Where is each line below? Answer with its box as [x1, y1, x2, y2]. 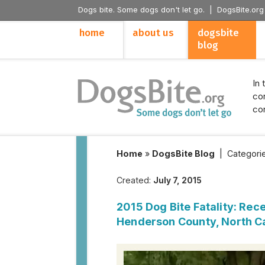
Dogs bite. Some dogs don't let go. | [78, 5, 217, 14]
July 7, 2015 [153, 176, 202, 185]
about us [132, 27, 174, 38]
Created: [117, 175, 153, 185]
